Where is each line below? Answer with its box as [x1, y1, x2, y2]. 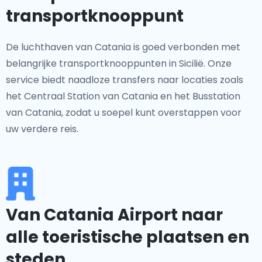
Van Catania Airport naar [6, 204, 223, 226]
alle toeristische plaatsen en [6, 226, 249, 249]
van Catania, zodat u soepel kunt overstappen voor [6, 106, 242, 119]
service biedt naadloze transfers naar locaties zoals [6, 73, 243, 87]
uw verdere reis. [6, 122, 78, 136]
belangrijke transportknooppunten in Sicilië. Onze [6, 57, 232, 70]
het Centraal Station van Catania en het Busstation [6, 89, 240, 103]
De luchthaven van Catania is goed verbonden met [6, 40, 240, 54]
